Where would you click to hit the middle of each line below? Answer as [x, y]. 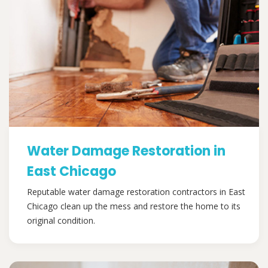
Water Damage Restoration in [126, 151]
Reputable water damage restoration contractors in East [136, 192]
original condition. [61, 221]
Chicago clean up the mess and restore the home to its [134, 206]
